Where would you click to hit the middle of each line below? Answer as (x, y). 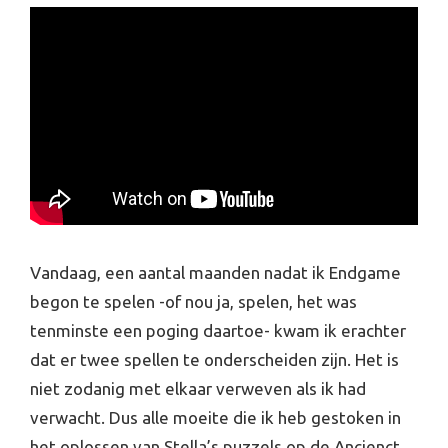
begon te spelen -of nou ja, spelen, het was (193, 301)
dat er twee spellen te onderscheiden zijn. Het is (214, 359)
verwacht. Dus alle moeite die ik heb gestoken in (215, 417)
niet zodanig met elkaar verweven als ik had (198, 388)
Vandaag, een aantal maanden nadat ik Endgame (215, 272)
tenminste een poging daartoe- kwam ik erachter (218, 330)
